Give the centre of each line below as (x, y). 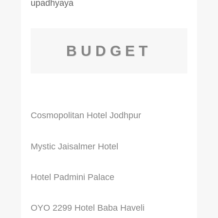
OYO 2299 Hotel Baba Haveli (87, 208)
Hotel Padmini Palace (72, 177)
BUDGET (109, 51)
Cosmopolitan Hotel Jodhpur (86, 116)
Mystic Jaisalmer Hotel (74, 146)
